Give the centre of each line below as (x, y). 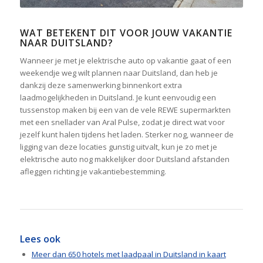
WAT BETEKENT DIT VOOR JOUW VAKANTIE (126, 33)
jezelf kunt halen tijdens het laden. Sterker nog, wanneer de (127, 135)
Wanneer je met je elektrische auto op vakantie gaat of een (125, 61)
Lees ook (40, 239)
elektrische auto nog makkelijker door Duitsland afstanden (124, 159)
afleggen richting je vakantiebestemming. (93, 172)
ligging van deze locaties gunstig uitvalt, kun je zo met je (118, 147)
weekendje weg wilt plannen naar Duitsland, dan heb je (119, 73)
